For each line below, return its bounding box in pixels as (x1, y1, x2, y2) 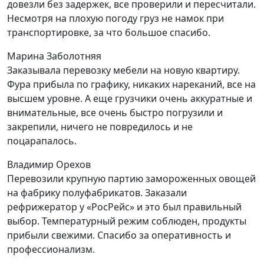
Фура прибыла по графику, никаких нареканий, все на (7, 77, 256, 91)
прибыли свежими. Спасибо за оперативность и (7, 228, 231, 242)
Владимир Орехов (7, 157, 91, 171)
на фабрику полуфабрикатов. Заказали (7, 186, 187, 199)
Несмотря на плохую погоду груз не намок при (7, 11, 224, 25)
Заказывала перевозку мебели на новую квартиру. (7, 63, 240, 77)
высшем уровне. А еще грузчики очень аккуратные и (7, 91, 252, 105)
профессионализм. (7, 242, 95, 256)
